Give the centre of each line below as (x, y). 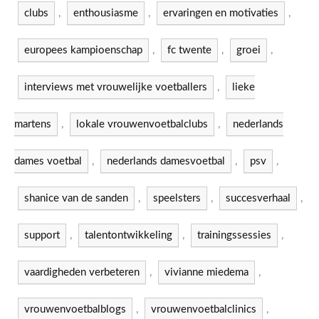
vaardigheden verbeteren (82, 272)
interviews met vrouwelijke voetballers (116, 87)
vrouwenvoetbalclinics (204, 309)
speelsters (177, 198)
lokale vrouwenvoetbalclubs (142, 124)
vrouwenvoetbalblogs (75, 309)
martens (33, 124)
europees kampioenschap (83, 50)
